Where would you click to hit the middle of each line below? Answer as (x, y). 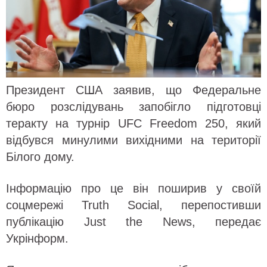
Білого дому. (40, 156)
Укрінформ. (37, 238)
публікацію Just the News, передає (133, 221)
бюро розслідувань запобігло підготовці (133, 106)
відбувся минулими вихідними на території (133, 140)
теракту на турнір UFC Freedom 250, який (133, 123)
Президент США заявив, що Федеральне (133, 90)
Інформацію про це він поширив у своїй (133, 188)
